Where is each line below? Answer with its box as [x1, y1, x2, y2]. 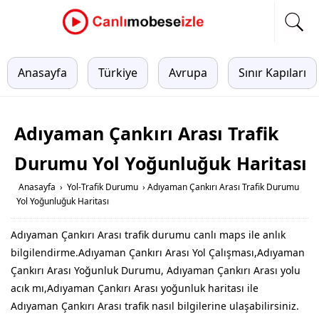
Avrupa [169, 65, 207, 80]
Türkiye [98, 65, 137, 80]
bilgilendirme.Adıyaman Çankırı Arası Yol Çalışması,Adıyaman [11, 246, 305, 259]
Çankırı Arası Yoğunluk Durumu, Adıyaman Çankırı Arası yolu [11, 263, 300, 277]
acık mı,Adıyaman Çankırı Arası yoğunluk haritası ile [11, 281, 258, 295]
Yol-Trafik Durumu [67, 181, 138, 193]
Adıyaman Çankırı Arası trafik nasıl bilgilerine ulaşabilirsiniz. [11, 299, 299, 313]
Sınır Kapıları [239, 65, 306, 80]
